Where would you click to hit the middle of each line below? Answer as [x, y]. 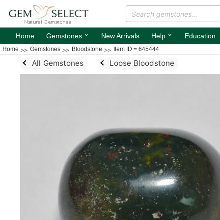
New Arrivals [120, 36]
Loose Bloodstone [142, 63]
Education [200, 36]
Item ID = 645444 [136, 49]
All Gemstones [57, 63]
